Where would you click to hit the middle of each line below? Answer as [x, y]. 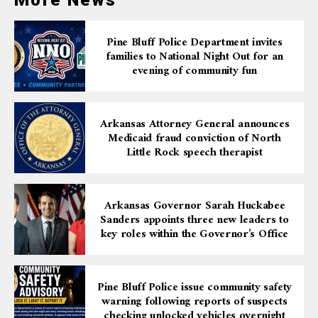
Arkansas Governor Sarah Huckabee [194, 206]
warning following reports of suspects [194, 302]
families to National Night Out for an [194, 57]
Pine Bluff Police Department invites [194, 43]
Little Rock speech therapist [194, 153]
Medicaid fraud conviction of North [194, 139]
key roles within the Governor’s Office [194, 235]
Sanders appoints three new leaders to [194, 220]
